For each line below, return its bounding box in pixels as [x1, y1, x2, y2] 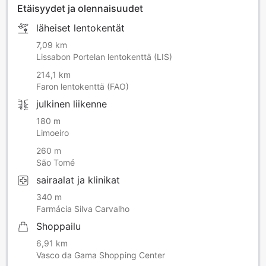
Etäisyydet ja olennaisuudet [17, 2, 143, 15]
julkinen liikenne [36, 98, 107, 110]
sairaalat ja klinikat [36, 174, 120, 186]
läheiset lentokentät [36, 22, 125, 34]
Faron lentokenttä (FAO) [36, 81, 129, 92]
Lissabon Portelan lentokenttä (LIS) [36, 52, 172, 62]
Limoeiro [36, 128, 69, 138]
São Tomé [36, 157, 75, 168]
